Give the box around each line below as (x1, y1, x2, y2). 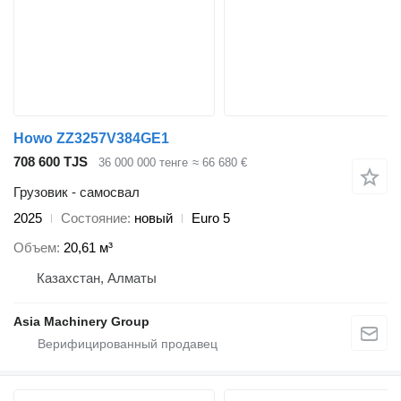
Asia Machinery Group (13, 313, 149, 328)
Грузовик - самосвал (13, 184, 140, 200)
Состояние (61, 210, 127, 226)
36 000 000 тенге (98, 155, 188, 169)
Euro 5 (192, 210, 230, 226)
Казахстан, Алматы (37, 269, 157, 286)
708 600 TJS (13, 153, 88, 169)
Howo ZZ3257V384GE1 (13, 130, 169, 146)
